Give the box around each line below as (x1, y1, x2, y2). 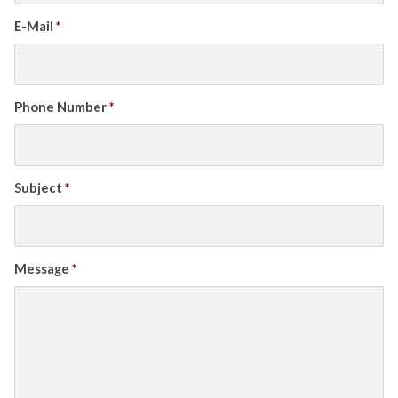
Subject (14, 179, 65, 196)
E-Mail (14, 18, 56, 35)
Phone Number (14, 99, 109, 115)
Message (14, 260, 72, 277)
